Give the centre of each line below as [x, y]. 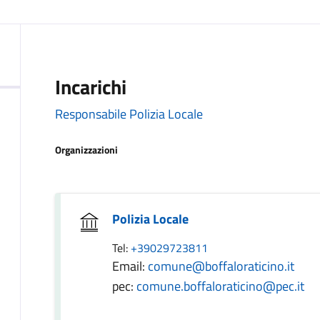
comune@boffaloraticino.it [221, 266]
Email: [130, 266]
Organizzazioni [86, 150]
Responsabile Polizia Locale [129, 114]
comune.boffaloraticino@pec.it [220, 286]
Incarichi [91, 87]
